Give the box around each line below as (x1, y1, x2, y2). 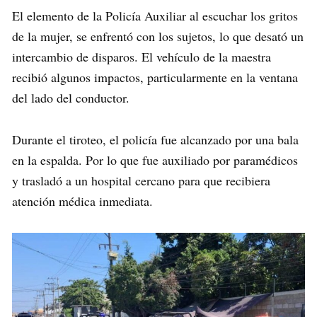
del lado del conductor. (12, 88, 129, 106)
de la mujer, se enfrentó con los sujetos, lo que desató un (12, 27, 304, 45)
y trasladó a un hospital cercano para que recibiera (12, 171, 270, 189)
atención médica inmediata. (12, 192, 153, 209)
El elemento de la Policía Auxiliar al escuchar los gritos (12, 6, 298, 24)
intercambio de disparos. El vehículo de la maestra (12, 47, 271, 65)
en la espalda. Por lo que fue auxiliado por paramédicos (12, 151, 298, 168)
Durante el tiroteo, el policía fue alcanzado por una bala (12, 130, 299, 148)
